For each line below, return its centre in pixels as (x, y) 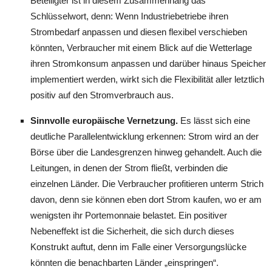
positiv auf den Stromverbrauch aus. (102, 95)
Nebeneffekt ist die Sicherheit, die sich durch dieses (132, 231)
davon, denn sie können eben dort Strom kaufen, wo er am (146, 199)
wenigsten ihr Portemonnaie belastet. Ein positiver (129, 215)
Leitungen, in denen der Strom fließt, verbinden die (129, 168)
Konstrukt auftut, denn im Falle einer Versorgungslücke (138, 246)
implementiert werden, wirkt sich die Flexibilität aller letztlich (147, 79)
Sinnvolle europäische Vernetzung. (104, 120)
